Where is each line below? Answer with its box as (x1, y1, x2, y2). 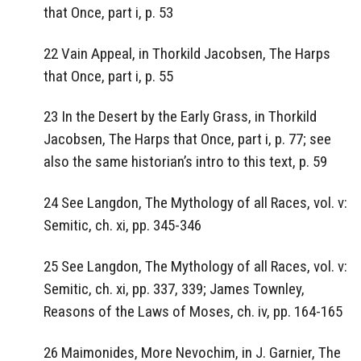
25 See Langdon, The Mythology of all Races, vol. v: (44, 257, 347, 276)
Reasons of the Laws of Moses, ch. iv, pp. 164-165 (44, 302, 342, 322)
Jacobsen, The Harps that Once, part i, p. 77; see (44, 130, 331, 149)
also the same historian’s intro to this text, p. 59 (44, 152, 327, 172)
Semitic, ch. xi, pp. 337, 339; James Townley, (44, 280, 305, 299)
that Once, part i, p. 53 (44, 2, 173, 22)
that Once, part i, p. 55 (44, 66, 173, 85)
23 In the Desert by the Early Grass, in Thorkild (44, 107, 317, 127)
